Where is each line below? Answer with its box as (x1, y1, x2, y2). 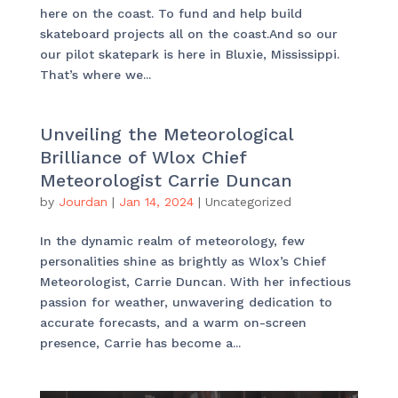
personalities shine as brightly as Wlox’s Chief (39, 254, 326, 269)
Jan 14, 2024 (118, 195, 194, 210)
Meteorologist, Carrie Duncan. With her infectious (39, 275, 351, 290)
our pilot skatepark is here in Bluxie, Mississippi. (39, 47, 339, 62)
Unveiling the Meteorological (39, 123, 293, 146)
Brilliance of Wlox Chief (39, 147, 246, 169)
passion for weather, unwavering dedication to (39, 295, 332, 310)
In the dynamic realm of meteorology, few (39, 234, 305, 249)
